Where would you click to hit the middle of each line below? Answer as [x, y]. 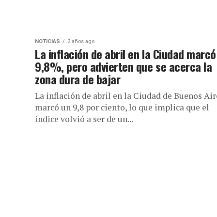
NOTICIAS [47, 41]
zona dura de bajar [78, 79]
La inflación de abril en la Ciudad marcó [125, 54]
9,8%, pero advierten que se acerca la [124, 66]
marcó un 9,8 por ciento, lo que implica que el [122, 107]
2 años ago [81, 41]
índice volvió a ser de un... [84, 119]
